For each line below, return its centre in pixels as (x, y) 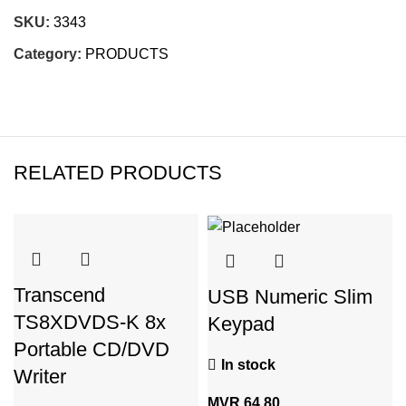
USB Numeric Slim (290, 296)
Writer (40, 377)
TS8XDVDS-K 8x (90, 323)
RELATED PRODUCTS (118, 173)
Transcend (59, 295)
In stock (248, 364)
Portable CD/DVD (92, 350)
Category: (48, 54)
